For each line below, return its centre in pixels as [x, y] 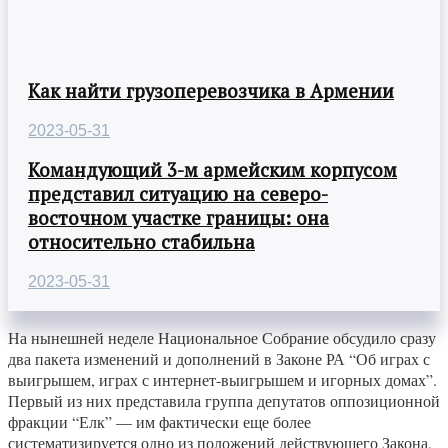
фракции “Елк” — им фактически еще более [159, 422]
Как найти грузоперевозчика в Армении [211, 91]
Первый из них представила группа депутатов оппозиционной [224, 401]
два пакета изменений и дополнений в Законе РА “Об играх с [219, 359]
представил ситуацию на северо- [178, 194]
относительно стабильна [141, 242]
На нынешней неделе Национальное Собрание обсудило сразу [222, 338]
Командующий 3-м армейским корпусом [212, 170]
